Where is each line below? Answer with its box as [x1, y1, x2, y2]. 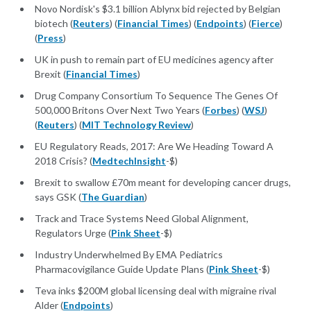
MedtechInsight [92, 155, 166, 167]
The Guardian [81, 191, 144, 203]
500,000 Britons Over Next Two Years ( [35, 104, 205, 117]
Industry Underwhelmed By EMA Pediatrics [35, 249, 223, 261]
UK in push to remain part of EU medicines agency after [35, 53, 274, 66]
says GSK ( [35, 191, 81, 203]
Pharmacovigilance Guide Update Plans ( [35, 263, 209, 276]
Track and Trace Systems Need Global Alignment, [35, 212, 249, 225]
